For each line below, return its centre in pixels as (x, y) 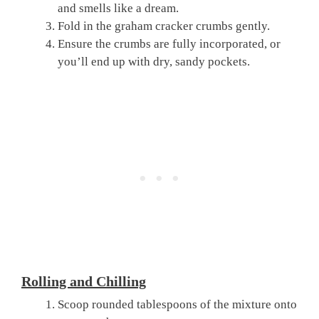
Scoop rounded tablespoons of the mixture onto (177, 304)
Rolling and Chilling (84, 281)
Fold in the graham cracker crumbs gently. (164, 26)
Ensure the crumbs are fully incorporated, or (169, 44)
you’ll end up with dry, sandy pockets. (154, 62)
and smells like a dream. (118, 9)
